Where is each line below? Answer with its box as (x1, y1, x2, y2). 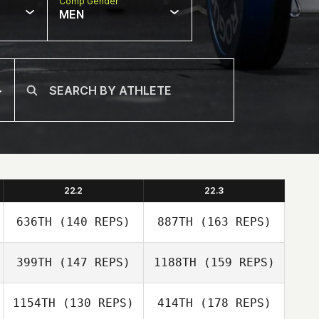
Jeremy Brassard (58, 288, 137, 300)
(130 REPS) (56, 296, 134, 310)
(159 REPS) (196, 256, 275, 269)
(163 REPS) (192, 215, 271, 229)
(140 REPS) (52, 215, 130, 229)
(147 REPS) (52, 256, 130, 269)
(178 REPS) (192, 296, 271, 310)
